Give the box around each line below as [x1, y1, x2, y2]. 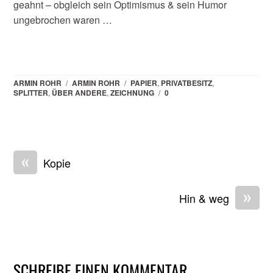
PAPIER [130, 77, 158, 88]
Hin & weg [179, 190, 229, 206]
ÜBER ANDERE [52, 87, 107, 98]
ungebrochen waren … [13, 12, 113, 27]
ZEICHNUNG [110, 87, 155, 98]
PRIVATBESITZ [161, 77, 213, 88]
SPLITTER [13, 87, 49, 98]
